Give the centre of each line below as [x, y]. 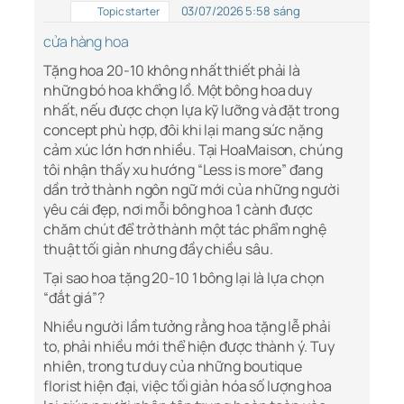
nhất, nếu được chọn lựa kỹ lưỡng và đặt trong [191, 110]
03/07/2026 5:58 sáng [240, 11]
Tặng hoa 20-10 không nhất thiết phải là [172, 71]
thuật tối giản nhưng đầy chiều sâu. [158, 249]
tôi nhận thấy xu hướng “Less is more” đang [183, 170]
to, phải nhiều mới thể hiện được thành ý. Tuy [189, 347]
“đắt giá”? [74, 298]
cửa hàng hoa [86, 42]
